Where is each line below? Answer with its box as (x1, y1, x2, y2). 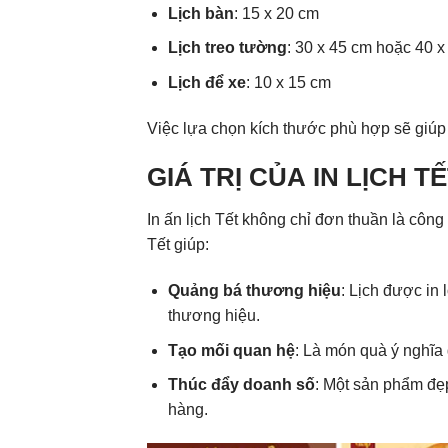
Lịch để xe (167, 73, 246, 91)
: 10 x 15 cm (245, 73, 331, 91)
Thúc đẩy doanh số (167, 376, 315, 394)
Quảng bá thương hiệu (167, 281, 341, 299)
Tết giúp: (147, 236, 209, 254)
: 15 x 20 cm (233, 4, 319, 22)
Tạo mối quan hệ (167, 341, 295, 359)
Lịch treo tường (167, 39, 287, 57)
